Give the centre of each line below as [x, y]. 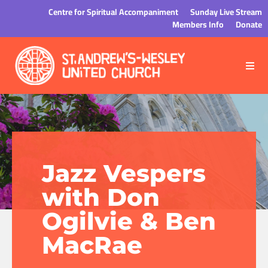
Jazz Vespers [124, 173]
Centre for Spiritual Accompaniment [113, 12]
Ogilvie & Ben [129, 221]
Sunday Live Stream [226, 12]
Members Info [198, 25]
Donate [249, 25]
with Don [101, 197]
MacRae [92, 245]
